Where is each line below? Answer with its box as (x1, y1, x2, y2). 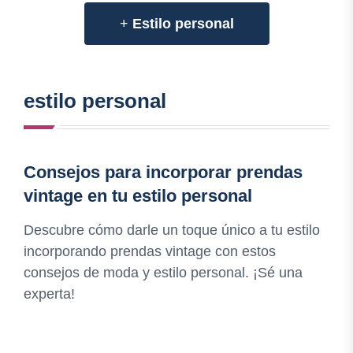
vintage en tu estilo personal (24, 186, 252, 206)
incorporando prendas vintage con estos (24, 243, 276, 260)
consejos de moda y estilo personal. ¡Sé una (24, 265, 303, 281)
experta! (24, 286, 75, 303)
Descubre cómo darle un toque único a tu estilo (24, 222, 320, 239)
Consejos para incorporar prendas (24, 162, 303, 183)
